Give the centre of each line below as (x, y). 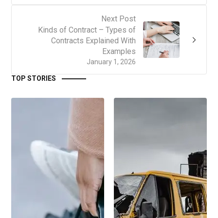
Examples (119, 52)
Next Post (118, 19)
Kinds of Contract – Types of (87, 30)
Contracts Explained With (93, 41)
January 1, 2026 (111, 62)
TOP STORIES (34, 79)
